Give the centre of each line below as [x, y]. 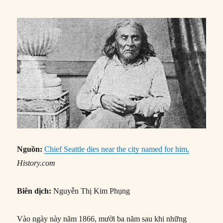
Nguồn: [31, 149]
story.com [40, 163]
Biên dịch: [35, 191]
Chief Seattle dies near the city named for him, [117, 149]
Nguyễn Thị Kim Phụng [92, 191]
